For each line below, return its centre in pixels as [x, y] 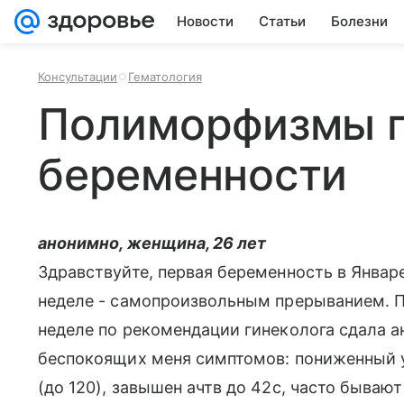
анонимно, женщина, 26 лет [152, 243]
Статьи [282, 21]
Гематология [165, 77]
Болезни [359, 21]
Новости [205, 21]
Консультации [78, 77]
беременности [193, 174]
